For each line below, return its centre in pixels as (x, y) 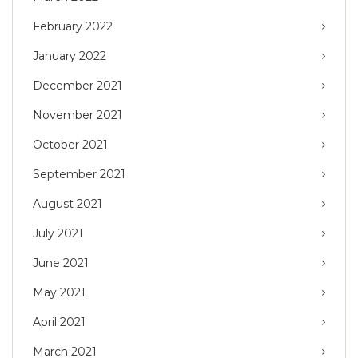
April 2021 (59, 322)
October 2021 (70, 144)
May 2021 (59, 292)
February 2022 (73, 26)
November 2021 (78, 115)
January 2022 (70, 56)
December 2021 (78, 85)
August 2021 (68, 203)
